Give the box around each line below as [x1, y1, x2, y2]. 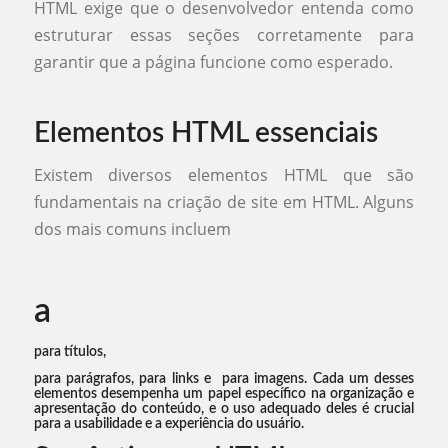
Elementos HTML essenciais [33, 119, 378, 148]
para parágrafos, [33, 371, 140, 386]
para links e [139, 371, 217, 386]
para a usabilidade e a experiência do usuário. [33, 416, 304, 431]
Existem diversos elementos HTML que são [33, 163, 415, 186]
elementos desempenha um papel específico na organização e [33, 386, 415, 401]
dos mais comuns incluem [33, 217, 231, 240]
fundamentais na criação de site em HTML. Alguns [33, 190, 415, 213]
